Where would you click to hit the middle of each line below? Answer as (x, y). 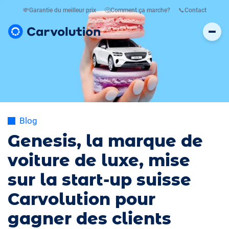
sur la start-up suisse (99, 180)
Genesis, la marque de (105, 141)
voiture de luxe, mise (99, 160)
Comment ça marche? (140, 10)
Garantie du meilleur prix (62, 10)
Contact (195, 10)
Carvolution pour (82, 199)
